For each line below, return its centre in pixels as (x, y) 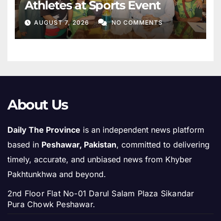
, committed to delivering (163, 145)
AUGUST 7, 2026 (63, 23)
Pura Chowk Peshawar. (51, 204)
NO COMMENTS (137, 23)
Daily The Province (44, 130)
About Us (38, 105)
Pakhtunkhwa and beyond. (57, 174)
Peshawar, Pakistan (79, 145)
